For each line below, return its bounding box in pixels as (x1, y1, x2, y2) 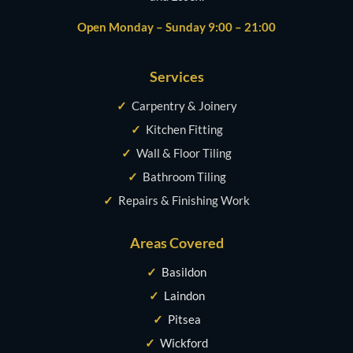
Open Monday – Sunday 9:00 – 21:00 (77, 19, 276, 34)
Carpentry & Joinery (131, 98, 237, 113)
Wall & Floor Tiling (136, 145, 232, 160)
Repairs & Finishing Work (118, 192, 250, 207)
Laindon (163, 288, 205, 303)
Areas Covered (129, 233, 224, 251)
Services (149, 67, 204, 85)
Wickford (160, 335, 208, 350)
